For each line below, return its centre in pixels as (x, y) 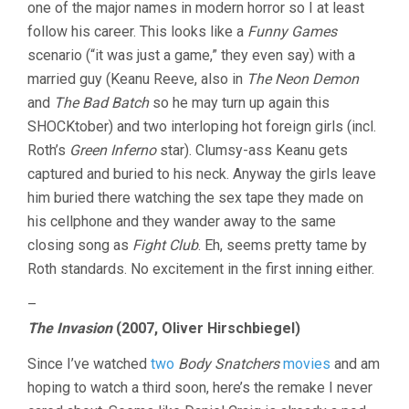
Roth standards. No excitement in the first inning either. (201, 269)
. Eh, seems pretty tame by (283, 246)
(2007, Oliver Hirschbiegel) (206, 329)
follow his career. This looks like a (137, 32)
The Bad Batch (101, 103)
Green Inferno (113, 151)
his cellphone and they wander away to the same (182, 222)
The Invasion (70, 329)
